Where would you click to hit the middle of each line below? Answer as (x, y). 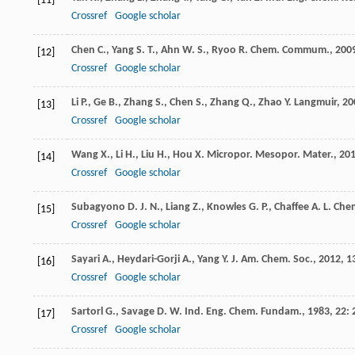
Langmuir (315, 103)
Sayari (86, 260)
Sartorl (87, 312)
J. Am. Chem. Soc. (272, 260)
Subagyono (98, 208)
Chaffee (292, 208)
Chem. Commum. (290, 51)
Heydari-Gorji (149, 260)
